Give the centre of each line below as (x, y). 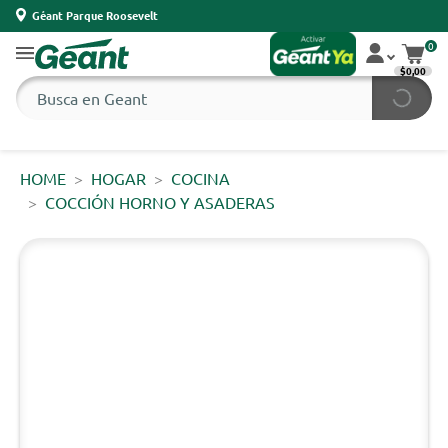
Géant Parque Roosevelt (95, 14)
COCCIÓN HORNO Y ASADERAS (160, 202)
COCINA (200, 178)
